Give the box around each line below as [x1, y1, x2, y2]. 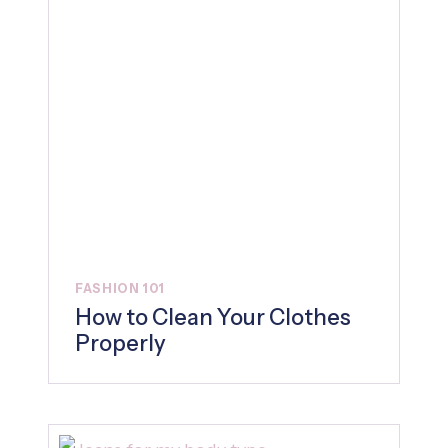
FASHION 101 [75, 280, 165, 296]
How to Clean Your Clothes [75, 303, 351, 331]
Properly [75, 329, 166, 357]
